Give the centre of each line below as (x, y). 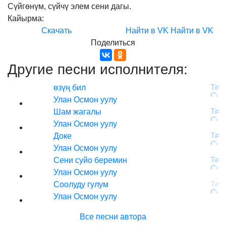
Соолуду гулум (81, 184)
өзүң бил (70, 88)
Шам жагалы (77, 112)
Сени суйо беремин (90, 160)
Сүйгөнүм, (27, 6)
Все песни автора (113, 217)
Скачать (56, 31)
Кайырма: (26, 18)
